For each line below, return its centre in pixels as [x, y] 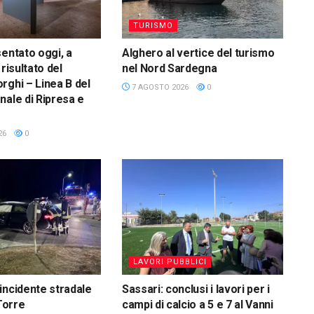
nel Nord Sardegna [169, 69]
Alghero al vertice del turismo [198, 53]
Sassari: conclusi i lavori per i [196, 289]
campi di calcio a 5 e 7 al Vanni [197, 304]
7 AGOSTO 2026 [159, 88]
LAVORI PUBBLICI [170, 261]
